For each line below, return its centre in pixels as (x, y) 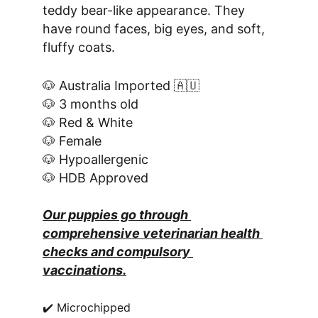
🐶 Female (72, 141)
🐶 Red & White (88, 122)
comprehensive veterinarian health (153, 233)
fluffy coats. (79, 47)
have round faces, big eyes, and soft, (155, 29)
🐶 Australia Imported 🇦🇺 (121, 86)
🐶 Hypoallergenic (95, 159)
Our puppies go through (117, 215)
